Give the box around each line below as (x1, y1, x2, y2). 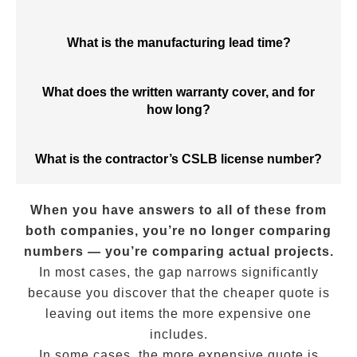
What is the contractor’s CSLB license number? (35, 152, 322, 166)
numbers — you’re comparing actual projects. (23, 245, 334, 258)
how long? (147, 103, 210, 116)
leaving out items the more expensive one (45, 307, 312, 320)
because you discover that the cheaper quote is (27, 286, 330, 300)
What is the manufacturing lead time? (66, 36, 291, 49)
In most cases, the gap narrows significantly (38, 265, 319, 279)
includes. (149, 328, 208, 341)
